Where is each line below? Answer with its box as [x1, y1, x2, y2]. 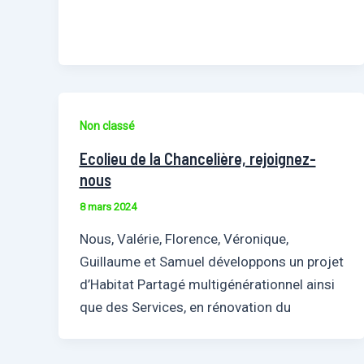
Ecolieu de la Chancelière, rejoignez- [79, 149, 316, 169]
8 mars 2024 [79, 201, 136, 214]
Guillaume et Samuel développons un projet [79, 253, 344, 270]
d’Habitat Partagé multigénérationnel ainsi [79, 275, 335, 292]
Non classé [79, 119, 135, 132]
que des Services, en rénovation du [79, 298, 291, 315]
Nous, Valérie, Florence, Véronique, [79, 230, 288, 247]
